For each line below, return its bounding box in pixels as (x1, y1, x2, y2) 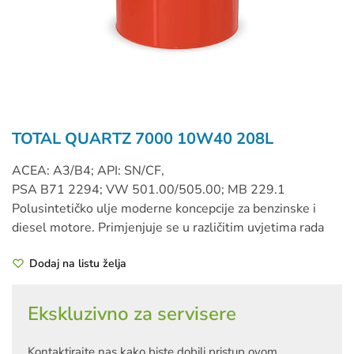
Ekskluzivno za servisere (28, 301, 236, 327)
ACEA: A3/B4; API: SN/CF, (12, 162, 164, 179)
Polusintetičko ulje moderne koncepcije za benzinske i (12, 200, 316, 217)
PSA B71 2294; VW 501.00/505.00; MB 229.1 (12, 181, 285, 198)
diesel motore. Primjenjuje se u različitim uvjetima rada (12, 219, 324, 236)
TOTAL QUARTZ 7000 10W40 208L (12, 128, 273, 149)
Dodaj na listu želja (29, 256, 126, 272)
